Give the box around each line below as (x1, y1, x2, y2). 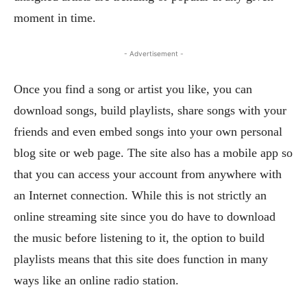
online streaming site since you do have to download (14, 209, 275, 223)
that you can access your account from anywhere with (14, 167, 282, 181)
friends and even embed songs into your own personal (14, 124, 282, 138)
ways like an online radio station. (14, 273, 179, 287)
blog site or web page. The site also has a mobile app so (14, 145, 293, 160)
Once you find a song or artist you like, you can (14, 82, 252, 96)
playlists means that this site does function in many (14, 251, 268, 266)
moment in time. (14, 10, 96, 25)
